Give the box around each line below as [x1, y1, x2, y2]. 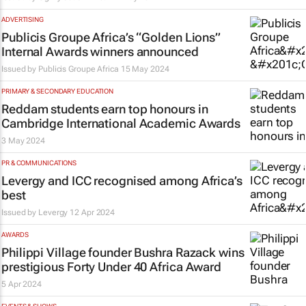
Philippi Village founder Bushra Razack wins [1, 245, 245, 260]
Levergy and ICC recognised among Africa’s [1, 173, 242, 188]
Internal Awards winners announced [1, 44, 199, 59]
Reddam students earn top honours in [1, 102, 208, 116]
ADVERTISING [1, 16, 44, 23]
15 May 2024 [120, 64, 169, 74]
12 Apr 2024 [70, 208, 115, 217]
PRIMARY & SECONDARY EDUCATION [1, 87, 114, 95]
